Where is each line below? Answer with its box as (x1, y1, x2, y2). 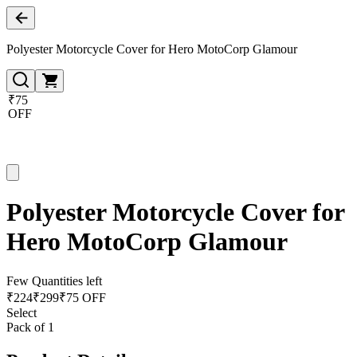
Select (6, 305, 37, 320)
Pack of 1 (6, 320, 54, 334)
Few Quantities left (6, 273, 102, 288)
